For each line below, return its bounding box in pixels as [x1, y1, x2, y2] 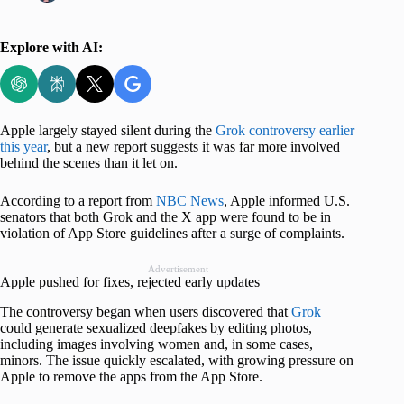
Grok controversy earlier [216, 123, 354, 139]
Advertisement [147, 263, 208, 275]
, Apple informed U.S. [224, 193, 350, 209]
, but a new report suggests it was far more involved [47, 139, 340, 155]
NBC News [156, 193, 224, 209]
